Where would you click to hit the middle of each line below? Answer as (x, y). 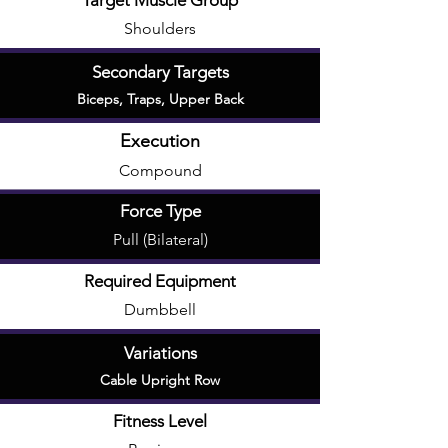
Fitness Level (160, 421)
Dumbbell (160, 309)
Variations (160, 353)
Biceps (97, 99)
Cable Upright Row (160, 380)
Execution (160, 141)
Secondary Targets (160, 72)
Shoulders (160, 28)
